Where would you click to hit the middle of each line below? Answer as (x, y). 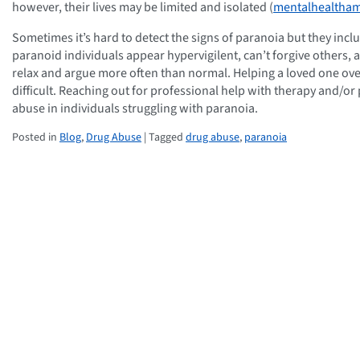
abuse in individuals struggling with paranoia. (135, 108)
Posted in (36, 137)
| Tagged (164, 137)
